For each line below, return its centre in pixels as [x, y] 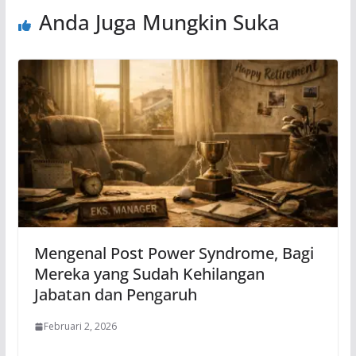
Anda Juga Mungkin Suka [159, 22]
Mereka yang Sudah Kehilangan [149, 274]
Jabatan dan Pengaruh [117, 295]
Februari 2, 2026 [80, 327]
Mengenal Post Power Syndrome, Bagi [174, 253]
